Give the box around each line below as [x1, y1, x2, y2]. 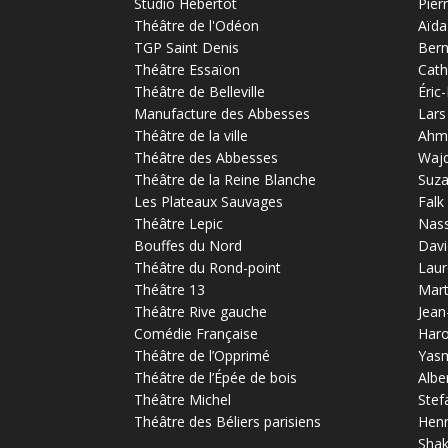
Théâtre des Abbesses [134, 147, 279, 167]
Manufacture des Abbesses [134, 103, 311, 123]
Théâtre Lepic [134, 213, 224, 233]
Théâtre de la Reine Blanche [134, 169, 317, 189]
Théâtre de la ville [134, 125, 249, 145]
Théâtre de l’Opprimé [134, 345, 271, 365]
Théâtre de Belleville [134, 81, 266, 101]
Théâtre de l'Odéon [134, 15, 260, 35]
